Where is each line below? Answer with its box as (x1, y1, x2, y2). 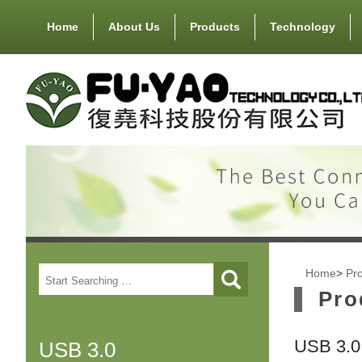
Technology (269, 20, 335, 33)
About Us (107, 20, 160, 33)
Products (189, 20, 240, 33)
